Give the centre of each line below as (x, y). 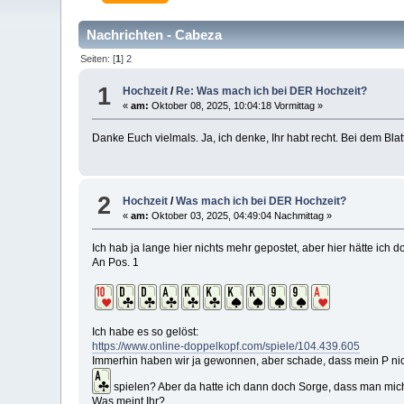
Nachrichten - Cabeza (155, 34)
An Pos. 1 (116, 262)
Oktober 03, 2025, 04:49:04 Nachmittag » (241, 215)
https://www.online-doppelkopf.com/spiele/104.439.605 (226, 346)
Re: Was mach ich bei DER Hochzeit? (272, 92)
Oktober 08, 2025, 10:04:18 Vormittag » (236, 106)
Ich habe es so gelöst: (146, 331)
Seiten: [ (98, 58)
